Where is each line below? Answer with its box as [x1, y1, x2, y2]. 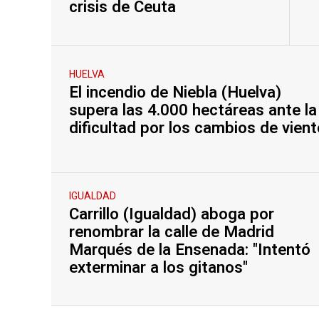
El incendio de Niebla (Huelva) [69, 81, 281, 105]
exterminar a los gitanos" [69, 256, 248, 279]
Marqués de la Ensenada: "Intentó [69, 238, 310, 261]
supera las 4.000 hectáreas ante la [69, 99, 317, 122]
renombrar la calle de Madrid [69, 220, 274, 244]
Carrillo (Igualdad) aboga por [69, 202, 274, 226]
